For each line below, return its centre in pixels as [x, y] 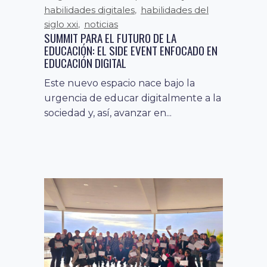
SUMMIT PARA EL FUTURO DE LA [110, 37]
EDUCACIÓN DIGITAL [85, 62]
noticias [101, 24]
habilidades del [175, 10]
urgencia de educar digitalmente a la [133, 98]
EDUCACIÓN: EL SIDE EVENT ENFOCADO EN [131, 50]
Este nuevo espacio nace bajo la [119, 83]
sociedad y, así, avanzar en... [108, 113]
